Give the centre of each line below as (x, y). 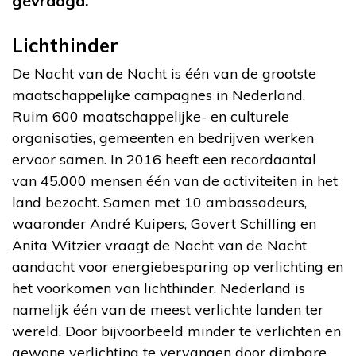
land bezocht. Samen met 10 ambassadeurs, (159, 202)
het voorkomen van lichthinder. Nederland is (159, 288)
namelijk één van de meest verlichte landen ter (168, 309)
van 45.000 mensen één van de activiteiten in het (175, 180)
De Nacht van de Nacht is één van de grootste (164, 73)
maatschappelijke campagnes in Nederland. (159, 95)
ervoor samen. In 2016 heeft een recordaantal (164, 159)
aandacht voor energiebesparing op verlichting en (178, 266)
